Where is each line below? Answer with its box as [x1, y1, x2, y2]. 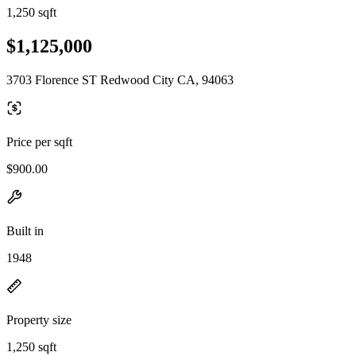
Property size [6, 312, 72, 327]
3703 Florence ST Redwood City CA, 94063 [6, 72, 234, 87]
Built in [6, 223, 44, 238]
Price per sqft [6, 134, 72, 149]
